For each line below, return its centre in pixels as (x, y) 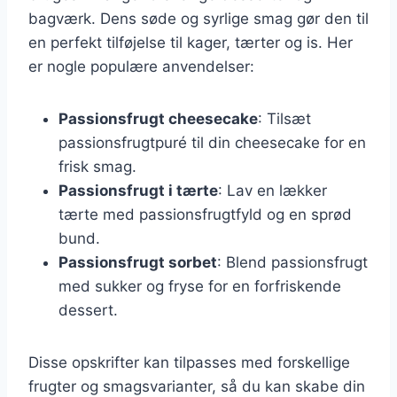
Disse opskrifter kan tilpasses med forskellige (189, 362)
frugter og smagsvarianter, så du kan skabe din (197, 386)
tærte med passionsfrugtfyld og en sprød (205, 214)
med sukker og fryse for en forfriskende (200, 286)
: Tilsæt (284, 118)
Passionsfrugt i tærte (138, 190)
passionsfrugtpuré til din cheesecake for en (212, 142)
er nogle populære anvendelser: (141, 66)
